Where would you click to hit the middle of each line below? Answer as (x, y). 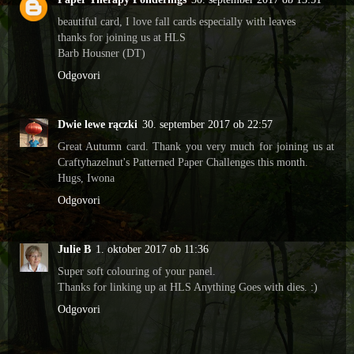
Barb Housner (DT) (102, 53)
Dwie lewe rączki (98, 124)
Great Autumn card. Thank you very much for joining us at (196, 146)
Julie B (74, 249)
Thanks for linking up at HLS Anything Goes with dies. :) (188, 286)
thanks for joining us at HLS (122, 37)
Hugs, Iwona (86, 177)
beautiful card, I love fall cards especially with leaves (177, 21)
